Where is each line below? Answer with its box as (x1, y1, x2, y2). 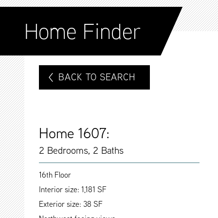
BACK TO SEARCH (58, 71, 136, 84)
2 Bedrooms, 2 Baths (39, 143, 124, 157)
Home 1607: (39, 123, 109, 144)
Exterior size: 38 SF (39, 199, 103, 210)
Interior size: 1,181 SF (39, 184, 107, 195)
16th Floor (39, 169, 71, 181)
